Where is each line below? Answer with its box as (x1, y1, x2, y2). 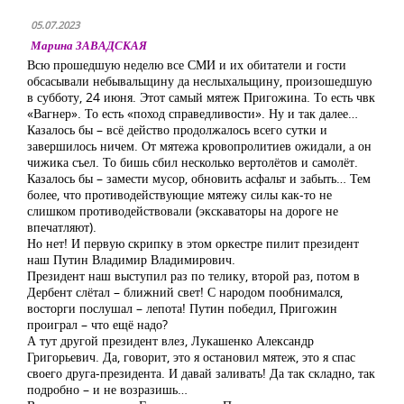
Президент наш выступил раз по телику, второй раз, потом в (27, 267, 360, 284)
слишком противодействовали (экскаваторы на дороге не (27, 202, 338, 219)
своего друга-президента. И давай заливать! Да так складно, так (27, 364, 375, 381)
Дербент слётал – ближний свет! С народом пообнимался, (27, 283, 343, 300)
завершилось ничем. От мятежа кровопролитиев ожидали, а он (27, 137, 372, 154)
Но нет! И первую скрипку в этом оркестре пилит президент (27, 234, 359, 252)
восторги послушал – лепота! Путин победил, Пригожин (27, 299, 337, 317)
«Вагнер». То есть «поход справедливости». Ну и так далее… (27, 105, 358, 122)
